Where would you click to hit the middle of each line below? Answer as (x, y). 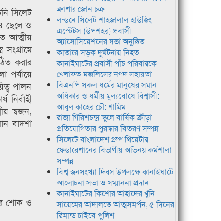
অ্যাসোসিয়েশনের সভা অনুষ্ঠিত (100, 41)
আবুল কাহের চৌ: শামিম (91, 107)
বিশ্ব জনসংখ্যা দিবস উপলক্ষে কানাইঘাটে (115, 172)
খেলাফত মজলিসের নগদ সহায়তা (104, 74)
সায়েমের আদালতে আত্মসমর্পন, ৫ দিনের (115, 204)
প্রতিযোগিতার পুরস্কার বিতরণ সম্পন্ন (108, 128)
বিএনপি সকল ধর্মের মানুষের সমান (107, 85)
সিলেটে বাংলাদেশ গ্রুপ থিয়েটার (102, 139)
